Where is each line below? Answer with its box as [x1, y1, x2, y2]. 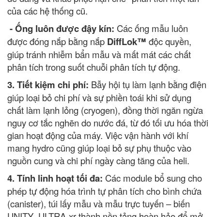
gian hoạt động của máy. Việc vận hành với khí [7, 129, 188, 141]
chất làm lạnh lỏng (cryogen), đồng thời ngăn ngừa [7, 104, 203, 116]
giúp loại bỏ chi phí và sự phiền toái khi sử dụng [7, 91, 191, 104]
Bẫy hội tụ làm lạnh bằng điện [89, 78, 206, 91]
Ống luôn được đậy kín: [15, 22, 114, 35]
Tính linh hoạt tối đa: [17, 171, 103, 185]
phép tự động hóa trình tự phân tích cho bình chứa [7, 185, 201, 197]
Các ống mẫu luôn [114, 22, 188, 34]
